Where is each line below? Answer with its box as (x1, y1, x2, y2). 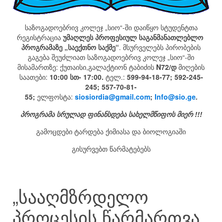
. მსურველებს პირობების (119, 42, 201, 53)
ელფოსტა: (35, 92, 73, 102)
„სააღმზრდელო (12, 183, 148, 209)
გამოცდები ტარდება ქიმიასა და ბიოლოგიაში (36, 126, 186, 137)
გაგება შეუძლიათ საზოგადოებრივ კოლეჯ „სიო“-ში (28, 52, 194, 62)
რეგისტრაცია (17, 32, 63, 43)
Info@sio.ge (154, 92, 196, 102)
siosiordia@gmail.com (74, 92, 150, 102)
